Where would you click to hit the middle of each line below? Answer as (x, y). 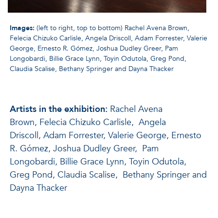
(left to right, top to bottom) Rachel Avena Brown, (113, 28)
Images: (23, 28)
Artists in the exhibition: (60, 109)
